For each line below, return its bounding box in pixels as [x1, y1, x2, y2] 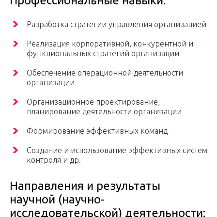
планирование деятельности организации [27, 107, 182, 116]
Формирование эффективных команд [27, 126, 168, 136]
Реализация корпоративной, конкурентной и [27, 39, 193, 48]
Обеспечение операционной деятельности [27, 68, 183, 77]
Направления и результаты [10, 179, 160, 193]
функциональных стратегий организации [27, 49, 179, 58]
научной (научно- [10, 193, 105, 206]
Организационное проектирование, [27, 97, 160, 107]
